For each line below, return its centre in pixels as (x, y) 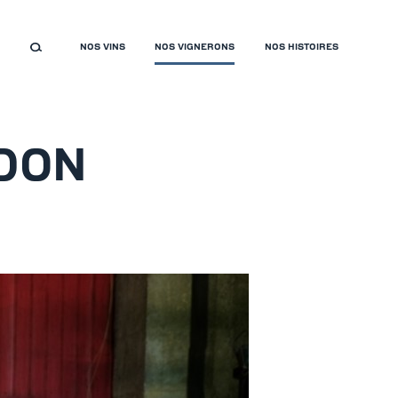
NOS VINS (102, 47)
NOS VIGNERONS (195, 47)
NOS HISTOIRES (301, 47)
